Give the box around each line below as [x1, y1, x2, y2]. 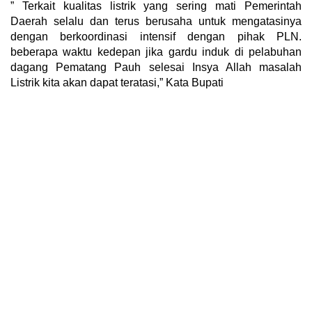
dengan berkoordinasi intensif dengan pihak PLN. [10, 30, 302, 42]
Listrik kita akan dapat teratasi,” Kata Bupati [10, 76, 224, 88]
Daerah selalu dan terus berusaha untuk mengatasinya [10, 15, 302, 27]
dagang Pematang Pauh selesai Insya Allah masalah [10, 61, 302, 73]
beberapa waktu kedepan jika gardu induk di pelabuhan [10, 45, 302, 58]
